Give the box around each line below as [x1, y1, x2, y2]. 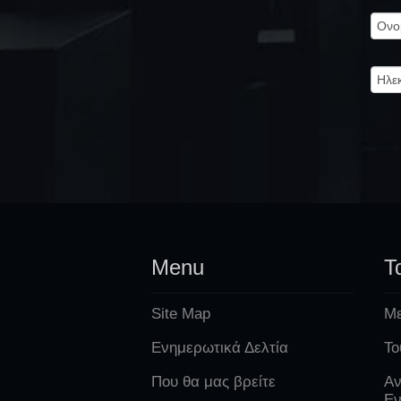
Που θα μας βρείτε [151, 372, 276, 390]
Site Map [151, 304, 210, 322]
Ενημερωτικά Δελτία [151, 338, 288, 356]
